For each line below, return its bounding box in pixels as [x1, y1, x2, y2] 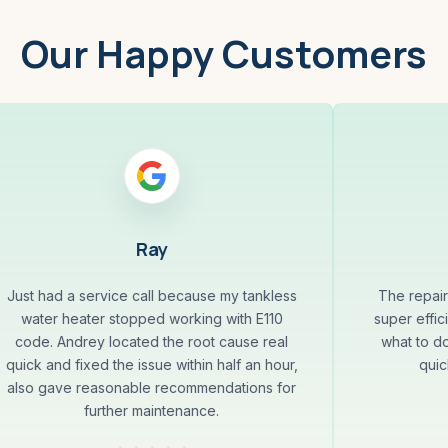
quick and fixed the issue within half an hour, [5, 355, 298, 373]
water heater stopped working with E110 [20, 309, 283, 327]
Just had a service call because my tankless [6, 286, 297, 304]
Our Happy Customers [21, 26, 427, 79]
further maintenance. [84, 401, 220, 419]
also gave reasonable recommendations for [7, 378, 297, 396]
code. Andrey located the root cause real [15, 332, 289, 350]
